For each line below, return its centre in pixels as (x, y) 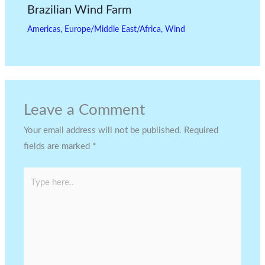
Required (201, 130)
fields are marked (58, 146)
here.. (34, 191)
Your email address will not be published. (103, 130)
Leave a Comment (85, 110)
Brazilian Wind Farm (79, 10)
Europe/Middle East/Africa (112, 29)
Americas (43, 29)
